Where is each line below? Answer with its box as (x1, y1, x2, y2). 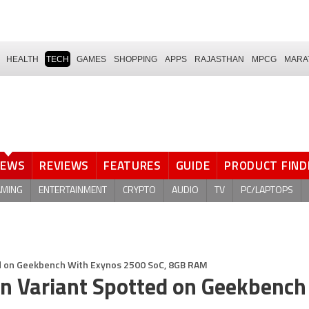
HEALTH (6, 54, 39, 64)
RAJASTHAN (195, 54, 244, 64)
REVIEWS (39, 157, 90, 175)
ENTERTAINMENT (39, 185, 107, 196)
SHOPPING (114, 54, 157, 64)
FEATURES (103, 157, 161, 175)
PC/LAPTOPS (241, 185, 293, 196)
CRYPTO (123, 185, 156, 196)
